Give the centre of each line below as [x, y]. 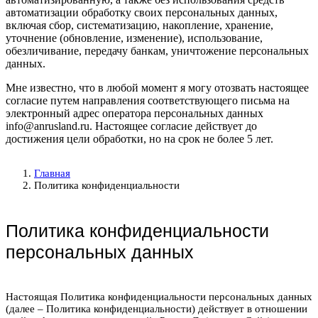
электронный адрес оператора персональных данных [135, 113]
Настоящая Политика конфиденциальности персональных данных [159, 296]
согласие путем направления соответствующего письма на [148, 100]
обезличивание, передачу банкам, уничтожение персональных [157, 50]
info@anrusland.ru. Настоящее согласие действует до [131, 126]
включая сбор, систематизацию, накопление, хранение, [139, 25]
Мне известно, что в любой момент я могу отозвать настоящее [157, 87]
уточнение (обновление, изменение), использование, [134, 38]
